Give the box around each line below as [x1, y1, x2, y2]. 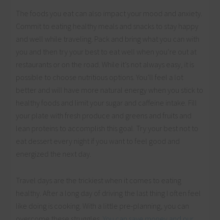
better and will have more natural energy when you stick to [16, 85, 204, 95]
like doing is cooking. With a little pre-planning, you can [16, 201, 190, 211]
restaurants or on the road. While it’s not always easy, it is [16, 59, 194, 70]
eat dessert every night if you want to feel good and [16, 136, 180, 146]
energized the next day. [16, 149, 92, 159]
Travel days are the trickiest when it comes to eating [16, 175, 182, 186]
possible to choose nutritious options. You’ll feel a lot [16, 72, 184, 82]
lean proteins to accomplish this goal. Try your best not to [16, 123, 199, 134]
